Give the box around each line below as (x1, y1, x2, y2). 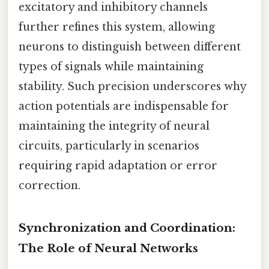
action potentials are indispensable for (19, 99, 229, 113)
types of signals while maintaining (19, 59, 204, 73)
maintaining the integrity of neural (19, 119, 210, 133)
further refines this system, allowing (19, 20, 215, 34)
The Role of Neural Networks (19, 241, 198, 255)
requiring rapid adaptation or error (19, 159, 217, 172)
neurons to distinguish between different (19, 40, 241, 53)
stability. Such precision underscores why (19, 79, 246, 93)
